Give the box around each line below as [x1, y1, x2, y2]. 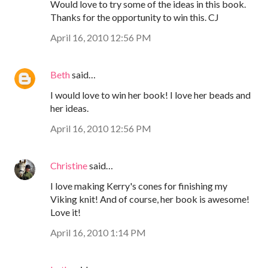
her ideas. [50, 102, 89, 114]
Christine [50, 159, 87, 171]
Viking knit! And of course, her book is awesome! [50, 193, 249, 205]
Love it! [50, 206, 81, 218]
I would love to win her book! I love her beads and [50, 89, 251, 100]
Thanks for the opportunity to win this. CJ [50, 11, 219, 23]
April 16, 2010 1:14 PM [50, 226, 146, 238]
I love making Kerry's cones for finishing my [50, 179, 227, 191]
